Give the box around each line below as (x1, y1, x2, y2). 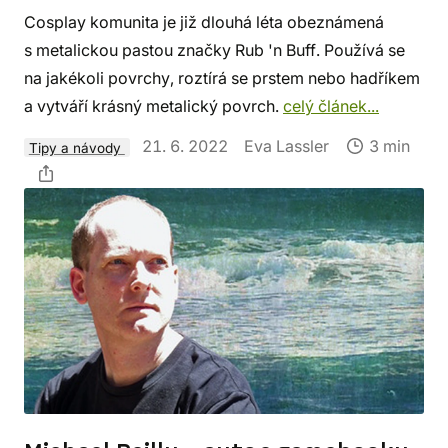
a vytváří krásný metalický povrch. (24, 96, 283, 117)
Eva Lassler (243, 136, 329, 157)
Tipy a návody (28, 139, 125, 156)
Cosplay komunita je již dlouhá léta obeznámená (24, 12, 384, 33)
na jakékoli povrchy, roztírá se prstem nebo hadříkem (24, 68, 420, 89)
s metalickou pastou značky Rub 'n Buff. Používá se (24, 40, 405, 61)
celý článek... (283, 96, 379, 117)
